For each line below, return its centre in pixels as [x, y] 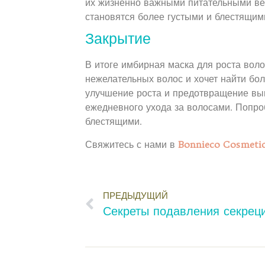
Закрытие [118, 40]
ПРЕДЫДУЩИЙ [136, 196]
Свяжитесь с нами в [132, 144]
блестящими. [114, 122]
